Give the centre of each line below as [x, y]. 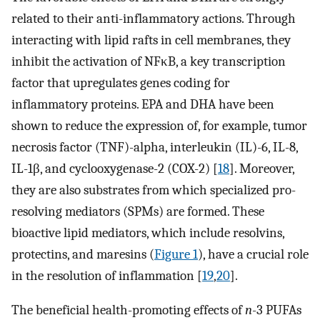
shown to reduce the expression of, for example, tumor [159, 125]
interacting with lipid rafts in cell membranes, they [151, 40]
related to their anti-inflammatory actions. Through [154, 18]
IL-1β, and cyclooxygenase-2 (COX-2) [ [115, 168]
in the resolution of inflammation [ [107, 275]
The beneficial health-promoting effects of [128, 310]
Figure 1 [176, 254]
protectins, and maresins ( [83, 254]
